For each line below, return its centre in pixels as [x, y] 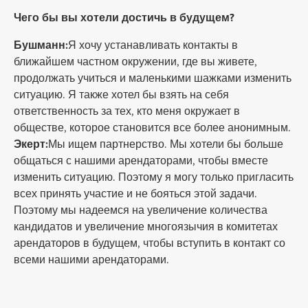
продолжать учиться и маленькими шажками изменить [153, 78]
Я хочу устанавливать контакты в [153, 45]
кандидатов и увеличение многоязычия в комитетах [146, 227]
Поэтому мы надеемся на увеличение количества [141, 210]
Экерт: [31, 144]
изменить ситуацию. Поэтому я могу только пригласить [154, 177]
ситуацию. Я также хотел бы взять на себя [121, 95]
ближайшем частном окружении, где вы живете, [135, 62]
